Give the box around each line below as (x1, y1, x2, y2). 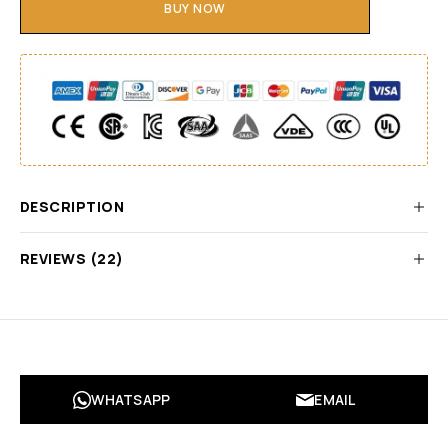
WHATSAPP (91, 390, 171, 410)
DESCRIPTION (20, 197, 125, 217)
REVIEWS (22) (20, 249, 124, 269)
